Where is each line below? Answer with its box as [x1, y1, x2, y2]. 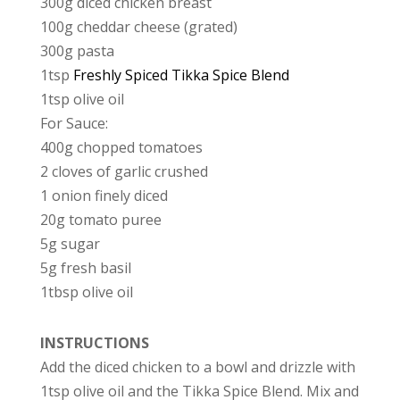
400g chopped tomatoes [39, 137, 203, 158]
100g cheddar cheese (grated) [39, 17, 237, 37]
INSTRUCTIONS [39, 333, 149, 354]
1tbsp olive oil [39, 282, 133, 303]
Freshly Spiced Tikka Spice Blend [72, 65, 289, 86]
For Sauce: [39, 113, 108, 134]
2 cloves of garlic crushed [39, 162, 208, 182]
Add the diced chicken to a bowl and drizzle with [39, 357, 355, 378]
